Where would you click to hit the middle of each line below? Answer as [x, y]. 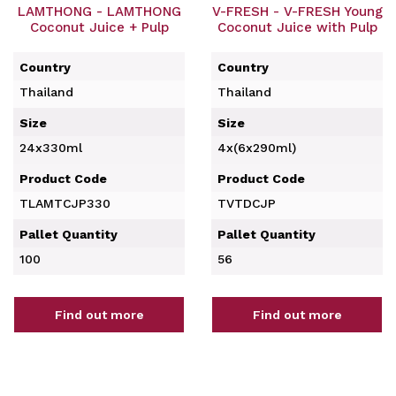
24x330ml [51, 148]
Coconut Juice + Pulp [99, 27]
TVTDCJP [247, 203]
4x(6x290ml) [257, 148]
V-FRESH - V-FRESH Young [297, 11]
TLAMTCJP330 [65, 203]
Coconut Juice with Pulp [297, 27]
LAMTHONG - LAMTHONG [99, 11]
